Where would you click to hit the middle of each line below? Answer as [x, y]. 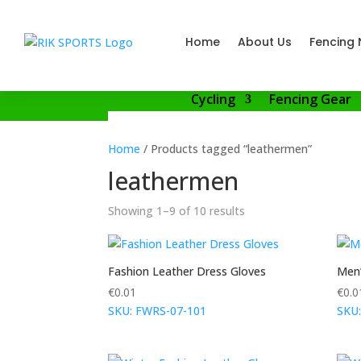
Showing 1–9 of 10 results [177, 211]
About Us [265, 42]
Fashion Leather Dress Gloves [187, 271]
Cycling [213, 99]
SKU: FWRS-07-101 [158, 311]
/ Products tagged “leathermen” [226, 149]
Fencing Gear [310, 99]
